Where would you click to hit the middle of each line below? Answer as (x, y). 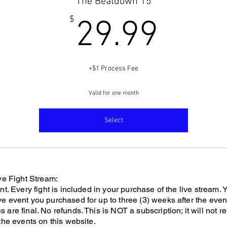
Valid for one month (113, 93)
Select (113, 120)
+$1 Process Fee (113, 69)
